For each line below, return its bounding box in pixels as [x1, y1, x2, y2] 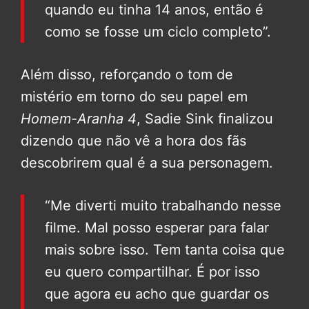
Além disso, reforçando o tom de [21, 66, 233, 83]
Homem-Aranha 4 [21, 110, 137, 128]
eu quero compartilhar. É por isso [45, 263, 260, 281]
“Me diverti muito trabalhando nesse [45, 197, 281, 215]
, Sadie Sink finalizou [137, 110, 273, 128]
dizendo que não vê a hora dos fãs [21, 132, 246, 150]
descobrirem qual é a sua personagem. [21, 154, 273, 172]
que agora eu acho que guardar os [45, 286, 269, 303]
